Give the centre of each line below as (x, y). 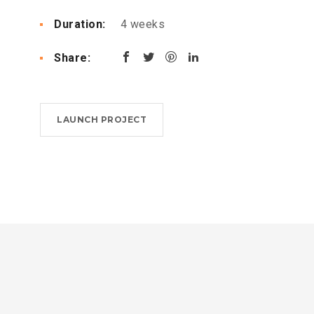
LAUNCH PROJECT (102, 120)
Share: (72, 58)
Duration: (80, 25)
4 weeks (141, 25)
